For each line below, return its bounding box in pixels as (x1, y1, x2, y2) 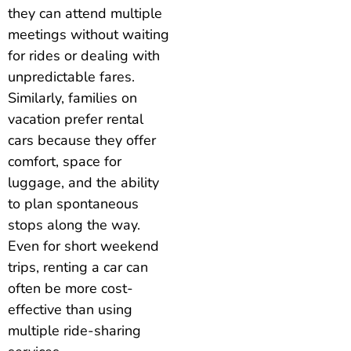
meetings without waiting (8, 25, 169, 45)
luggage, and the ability (8, 173, 159, 193)
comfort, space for (8, 152, 121, 172)
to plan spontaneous (8, 194, 139, 214)
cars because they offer (8, 131, 156, 150)
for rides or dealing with (8, 46, 160, 66)
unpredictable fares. (8, 67, 135, 87)
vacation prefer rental (8, 110, 143, 129)
